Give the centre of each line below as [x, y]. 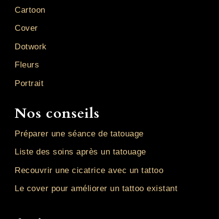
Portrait [29, 83]
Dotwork [31, 46]
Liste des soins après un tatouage [80, 152]
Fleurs [27, 65]
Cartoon [30, 10]
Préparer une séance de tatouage [79, 133]
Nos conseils [57, 113]
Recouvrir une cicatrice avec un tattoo [89, 170]
